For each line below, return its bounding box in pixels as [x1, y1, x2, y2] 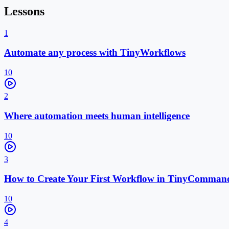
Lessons [4, 4, 44, 18]
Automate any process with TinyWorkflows [4, 47, 186, 58]
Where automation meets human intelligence [4, 110, 190, 121]
